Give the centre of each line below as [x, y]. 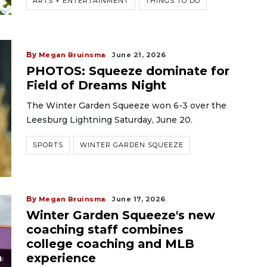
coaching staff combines [105, 229]
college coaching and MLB [110, 244]
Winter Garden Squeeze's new [121, 215]
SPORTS [48, 145]
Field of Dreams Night [96, 85]
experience [61, 258]
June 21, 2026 [139, 55]
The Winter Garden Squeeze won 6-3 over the [126, 105]
